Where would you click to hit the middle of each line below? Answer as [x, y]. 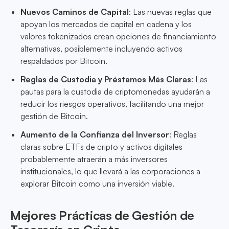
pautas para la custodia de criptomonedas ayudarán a [115, 92]
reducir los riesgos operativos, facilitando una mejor [112, 104]
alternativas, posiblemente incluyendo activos [101, 49]
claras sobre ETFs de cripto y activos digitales [101, 147]
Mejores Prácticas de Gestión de [102, 215]
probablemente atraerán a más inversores [94, 159]
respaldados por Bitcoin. [64, 61]
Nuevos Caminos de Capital [75, 12]
